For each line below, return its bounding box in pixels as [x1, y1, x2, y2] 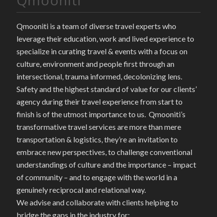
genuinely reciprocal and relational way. [16, 185, 146, 194]
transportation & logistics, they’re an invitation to [16, 134, 178, 144]
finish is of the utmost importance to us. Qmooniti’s [16, 109, 186, 119]
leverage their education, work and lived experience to [16, 33, 194, 43]
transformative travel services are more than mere [16, 122, 181, 131]
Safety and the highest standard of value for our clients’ [16, 84, 197, 93]
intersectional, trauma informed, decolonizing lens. [16, 71, 184, 81]
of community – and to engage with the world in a [16, 172, 177, 182]
